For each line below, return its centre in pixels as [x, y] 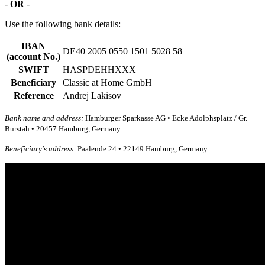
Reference [33, 96]
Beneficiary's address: [40, 149]
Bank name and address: [44, 118]
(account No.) [33, 57]
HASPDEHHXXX [99, 70]
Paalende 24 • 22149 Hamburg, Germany [142, 149]
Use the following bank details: [63, 24]
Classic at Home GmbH [107, 83]
